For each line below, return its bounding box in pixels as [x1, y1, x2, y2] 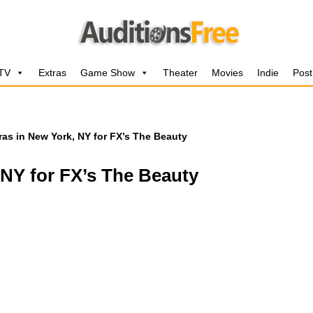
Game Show [80, 67, 135, 78]
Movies [212, 67, 243, 78]
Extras [38, 67, 66, 78]
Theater [163, 67, 198, 78]
